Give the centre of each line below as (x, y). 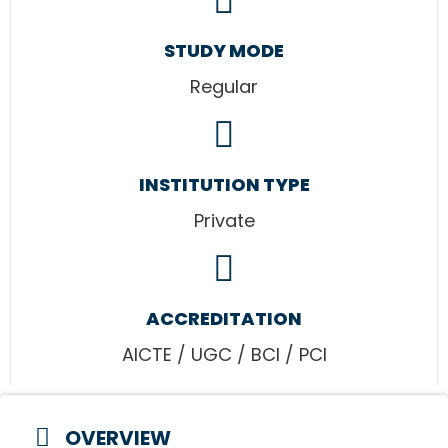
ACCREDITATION (224, 318)
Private (224, 220)
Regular (224, 86)
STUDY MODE (224, 50)
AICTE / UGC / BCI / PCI (224, 354)
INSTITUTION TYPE (224, 184)
